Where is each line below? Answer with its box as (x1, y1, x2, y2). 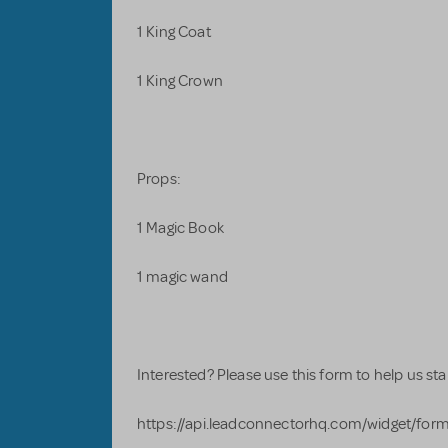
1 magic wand (137, 267, 232, 288)
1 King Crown (137, 71, 227, 92)
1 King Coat (137, 22, 214, 43)
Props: (137, 169, 185, 190)
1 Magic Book (137, 218, 228, 239)
